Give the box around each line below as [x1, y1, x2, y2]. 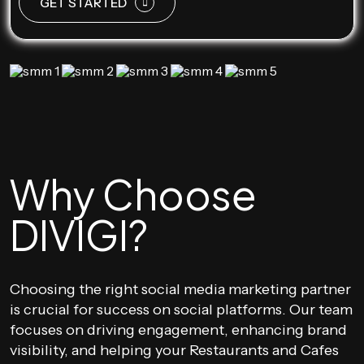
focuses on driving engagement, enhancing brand [10, 321, 347, 339]
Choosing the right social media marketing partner [10, 280, 351, 298]
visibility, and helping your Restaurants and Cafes [10, 341, 339, 359]
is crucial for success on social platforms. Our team [10, 301, 353, 318]
